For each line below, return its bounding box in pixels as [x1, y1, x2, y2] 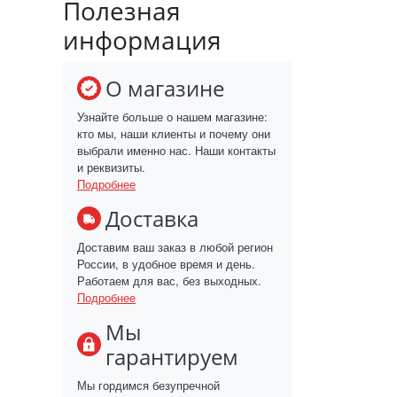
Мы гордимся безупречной [77, 376, 220, 393]
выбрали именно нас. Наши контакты [77, 141, 276, 159]
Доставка [105, 203, 198, 233]
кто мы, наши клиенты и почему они [77, 124, 270, 142]
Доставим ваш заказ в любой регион [77, 237, 273, 255]
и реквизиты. [77, 158, 145, 175]
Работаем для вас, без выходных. [77, 271, 261, 289]
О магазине [105, 73, 224, 103]
